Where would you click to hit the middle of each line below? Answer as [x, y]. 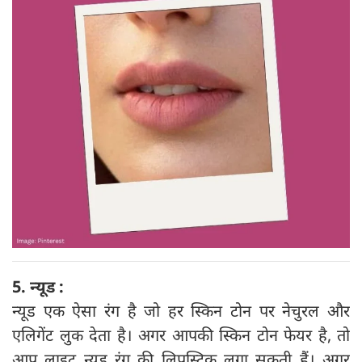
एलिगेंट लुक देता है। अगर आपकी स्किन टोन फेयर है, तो [181, 335]
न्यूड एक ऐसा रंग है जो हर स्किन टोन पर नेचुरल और [181, 310]
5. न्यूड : [38, 286]
